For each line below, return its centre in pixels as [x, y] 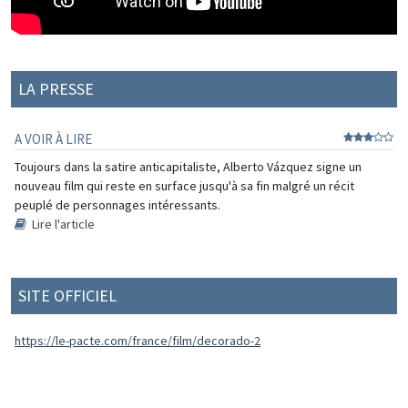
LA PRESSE [56, 88]
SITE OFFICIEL [67, 295]
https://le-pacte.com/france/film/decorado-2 [138, 340]
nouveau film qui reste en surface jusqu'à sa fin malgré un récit [184, 185]
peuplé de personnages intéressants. [117, 204]
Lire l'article [63, 224]
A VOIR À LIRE [53, 138]
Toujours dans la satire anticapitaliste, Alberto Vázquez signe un [188, 166]
